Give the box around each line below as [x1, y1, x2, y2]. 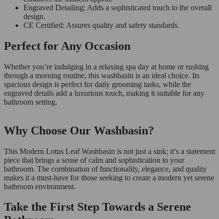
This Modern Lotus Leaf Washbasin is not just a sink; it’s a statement [4, 147, 215, 155]
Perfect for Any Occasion [4, 39, 131, 52]
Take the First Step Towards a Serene [4, 200, 191, 214]
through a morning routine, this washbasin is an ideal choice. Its [4, 71, 199, 80]
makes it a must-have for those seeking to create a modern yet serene [4, 173, 214, 182]
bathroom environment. [4, 182, 76, 191]
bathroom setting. [4, 97, 57, 106]
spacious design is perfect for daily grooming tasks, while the [4, 80, 191, 88]
